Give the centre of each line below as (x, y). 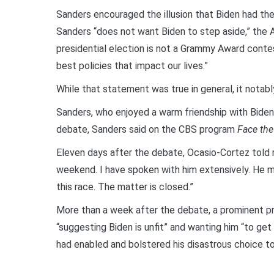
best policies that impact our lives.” (132, 66)
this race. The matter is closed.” (125, 187)
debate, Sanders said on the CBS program (147, 130)
